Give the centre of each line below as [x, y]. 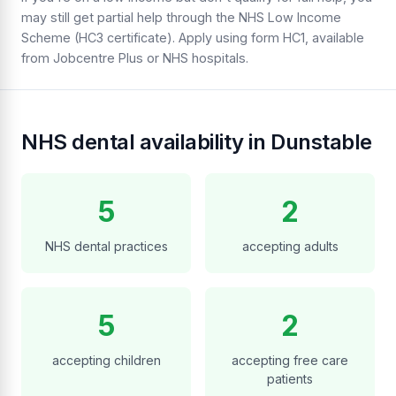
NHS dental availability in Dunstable [197, 142]
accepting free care [290, 361]
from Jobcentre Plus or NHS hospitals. [135, 58]
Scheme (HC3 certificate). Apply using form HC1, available [193, 38]
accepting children [106, 361]
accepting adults [290, 247]
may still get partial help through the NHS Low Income [181, 18]
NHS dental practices [106, 247]
